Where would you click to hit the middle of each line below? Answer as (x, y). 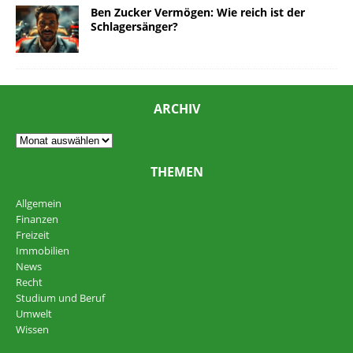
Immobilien (43, 250)
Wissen (32, 329)
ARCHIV (176, 108)
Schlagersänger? (134, 26)
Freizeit (33, 234)
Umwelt (34, 313)
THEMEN (176, 171)
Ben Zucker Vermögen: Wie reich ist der (198, 12)
